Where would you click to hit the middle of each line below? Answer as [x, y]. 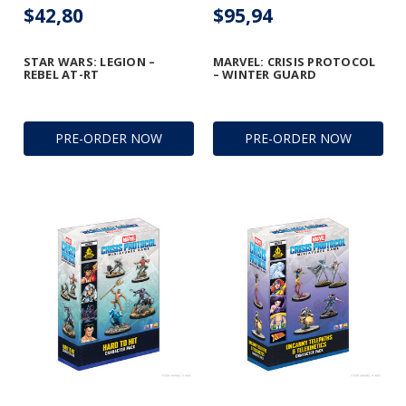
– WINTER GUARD [264, 75]
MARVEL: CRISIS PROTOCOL [294, 62]
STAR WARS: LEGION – [89, 62]
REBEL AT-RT [61, 75]
